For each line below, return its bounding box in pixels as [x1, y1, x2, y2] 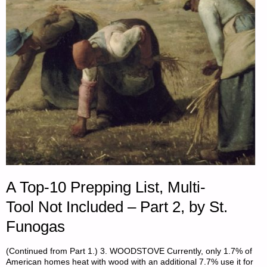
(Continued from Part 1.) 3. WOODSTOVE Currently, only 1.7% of [6, 246, 253, 256]
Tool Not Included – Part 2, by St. [6, 198, 228, 215]
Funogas [6, 218, 66, 235]
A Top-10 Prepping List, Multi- [6, 178, 206, 195]
